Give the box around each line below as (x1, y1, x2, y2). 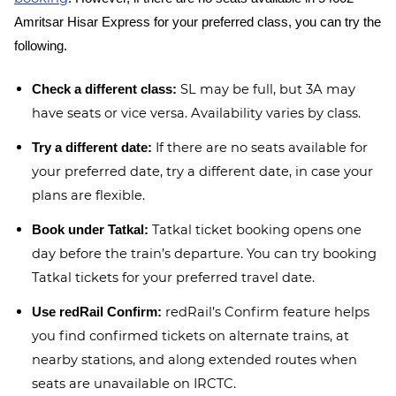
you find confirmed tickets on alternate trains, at (32, 328, 349, 344)
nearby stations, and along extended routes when (32, 352, 357, 368)
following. (14, 39, 71, 53)
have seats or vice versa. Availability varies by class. (32, 105, 361, 121)
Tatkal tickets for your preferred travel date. (32, 270, 318, 286)
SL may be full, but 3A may (177, 81, 355, 97)
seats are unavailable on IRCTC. (32, 376, 236, 392)
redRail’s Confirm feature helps (162, 304, 369, 320)
